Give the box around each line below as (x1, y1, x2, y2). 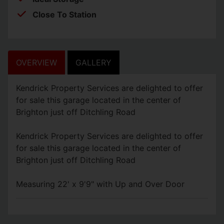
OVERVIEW (16, 57, 57, 67)
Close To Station (32, 9, 96, 19)
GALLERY (75, 57, 111, 67)
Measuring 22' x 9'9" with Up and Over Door (16, 178, 184, 189)
